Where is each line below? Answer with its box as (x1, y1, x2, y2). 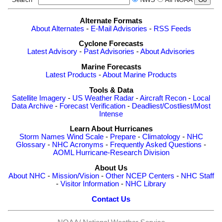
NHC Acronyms (52, 141, 104, 149)
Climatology (142, 133, 180, 141)
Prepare (110, 133, 136, 141)
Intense (99, 110, 123, 118)
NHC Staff (180, 171, 214, 180)
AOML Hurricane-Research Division (53, 149, 169, 157)
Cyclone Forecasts (79, 40, 143, 48)
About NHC (8, 171, 46, 180)
